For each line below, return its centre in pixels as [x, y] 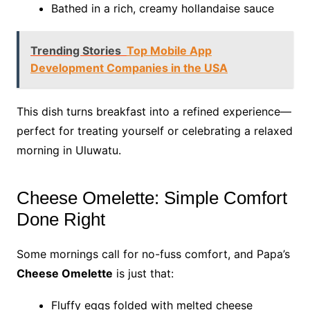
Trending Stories [75, 51]
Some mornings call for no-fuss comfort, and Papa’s [153, 254]
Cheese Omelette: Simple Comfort [152, 198]
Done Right [61, 219]
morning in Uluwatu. [69, 150]
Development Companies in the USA [129, 68]
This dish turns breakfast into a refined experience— [154, 111]
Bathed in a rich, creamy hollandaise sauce [162, 8]
